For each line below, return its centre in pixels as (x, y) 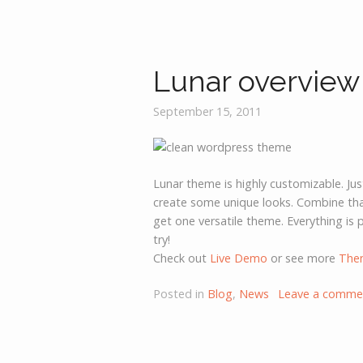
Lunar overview (257, 81)
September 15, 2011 (208, 111)
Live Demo (239, 258)
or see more (303, 258)
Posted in (181, 294)
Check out (182, 258)
